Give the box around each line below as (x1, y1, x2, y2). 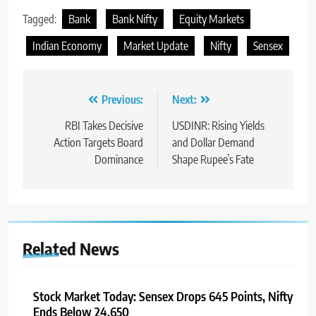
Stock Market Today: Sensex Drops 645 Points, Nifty (33, 288, 293, 305)
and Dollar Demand (172, 135, 255, 150)
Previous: (102, 92, 143, 107)
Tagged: (23, 12, 59, 27)
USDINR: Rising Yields (172, 119, 265, 133)
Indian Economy (32, 39, 102, 54)
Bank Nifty (112, 12, 157, 27)
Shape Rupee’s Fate (172, 152, 254, 167)
